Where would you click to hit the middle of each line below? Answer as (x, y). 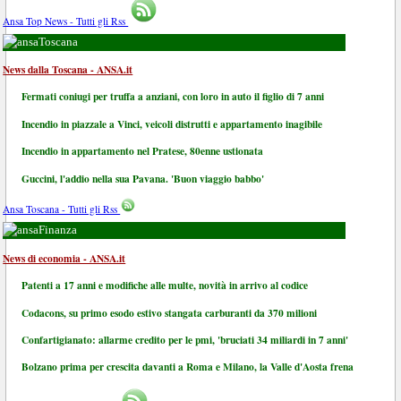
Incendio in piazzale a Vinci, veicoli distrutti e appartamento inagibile (172, 124)
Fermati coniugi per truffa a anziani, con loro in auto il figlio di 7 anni (173, 97)
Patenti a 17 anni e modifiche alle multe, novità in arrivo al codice (165, 286)
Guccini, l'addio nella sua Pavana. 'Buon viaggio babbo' (143, 178)
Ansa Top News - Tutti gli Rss (66, 21)
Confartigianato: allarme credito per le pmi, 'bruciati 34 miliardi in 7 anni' (185, 339)
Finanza (58, 230)
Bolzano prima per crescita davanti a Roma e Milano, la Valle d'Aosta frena (188, 367)
